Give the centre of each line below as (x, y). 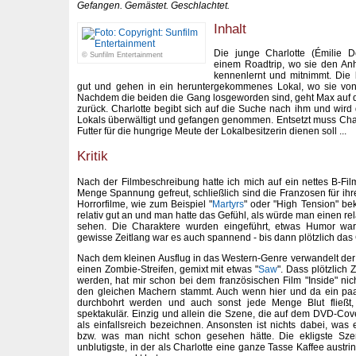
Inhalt (230, 29)
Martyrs (228, 204)
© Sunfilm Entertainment (122, 55)
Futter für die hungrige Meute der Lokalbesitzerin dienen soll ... (212, 131)
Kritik (93, 156)
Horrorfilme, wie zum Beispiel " (145, 204)
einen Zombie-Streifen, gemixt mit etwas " (168, 270)
